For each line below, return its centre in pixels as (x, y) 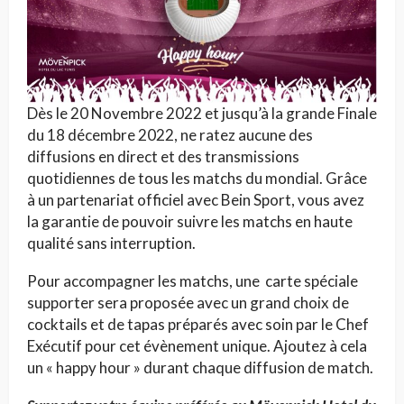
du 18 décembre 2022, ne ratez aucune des (170, 135)
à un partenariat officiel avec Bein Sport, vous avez (196, 200)
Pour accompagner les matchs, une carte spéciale (193, 281)
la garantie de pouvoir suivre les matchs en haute (190, 222)
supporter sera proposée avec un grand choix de (188, 303)
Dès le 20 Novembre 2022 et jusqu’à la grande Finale (202, 114)
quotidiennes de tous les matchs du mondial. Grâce (197, 179)
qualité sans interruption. (111, 243)
